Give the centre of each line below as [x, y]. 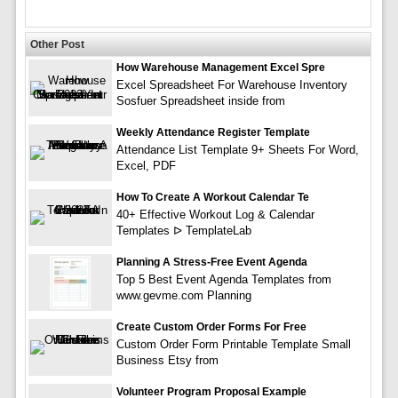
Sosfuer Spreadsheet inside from [200, 100]
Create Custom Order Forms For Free [211, 326]
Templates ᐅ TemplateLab [183, 230]
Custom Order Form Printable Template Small [233, 344]
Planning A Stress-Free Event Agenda [211, 262]
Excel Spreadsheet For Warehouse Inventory [231, 84]
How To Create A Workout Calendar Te [212, 197]
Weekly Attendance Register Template [213, 132]
